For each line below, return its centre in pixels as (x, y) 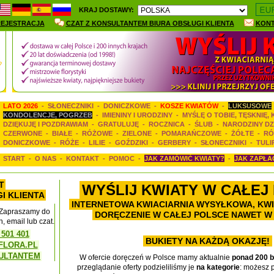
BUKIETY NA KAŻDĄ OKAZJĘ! (208, 241)
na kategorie (218, 267)
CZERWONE (23, 133)
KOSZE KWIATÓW (189, 106)
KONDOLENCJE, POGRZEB (48, 115)
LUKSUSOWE (250, 106)
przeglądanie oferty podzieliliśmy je (137, 267)
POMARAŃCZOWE (191, 133)
